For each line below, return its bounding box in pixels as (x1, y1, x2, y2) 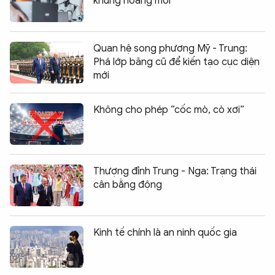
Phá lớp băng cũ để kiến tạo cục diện (93, 55, 260, 68)
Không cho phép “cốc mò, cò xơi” (93, 103, 244, 116)
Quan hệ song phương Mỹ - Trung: (93, 42, 247, 55)
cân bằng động (93, 178, 162, 191)
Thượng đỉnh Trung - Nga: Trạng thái (93, 165, 257, 177)
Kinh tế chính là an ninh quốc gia (93, 226, 237, 239)
